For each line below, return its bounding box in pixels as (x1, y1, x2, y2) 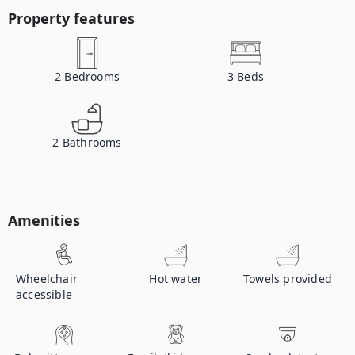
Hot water (149, 271, 203, 286)
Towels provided (243, 271, 333, 286)
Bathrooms (62, 135, 122, 150)
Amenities (8, 211, 80, 230)
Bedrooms (64, 69, 120, 84)
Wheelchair (16, 271, 78, 286)
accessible (16, 287, 72, 302)
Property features (8, 9, 135, 28)
